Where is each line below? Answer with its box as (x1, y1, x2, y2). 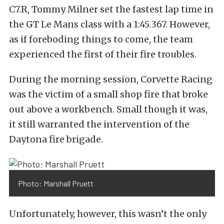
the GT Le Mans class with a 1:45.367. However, (9, 18, 210, 30)
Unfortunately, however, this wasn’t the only (9, 208, 206, 220)
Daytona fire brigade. (9, 133, 103, 145)
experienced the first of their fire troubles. (9, 48, 196, 60)
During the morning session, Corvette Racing (9, 73, 212, 85)
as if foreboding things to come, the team (9, 33, 193, 45)
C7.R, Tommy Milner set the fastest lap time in (9, 3, 213, 15)
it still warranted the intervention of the (9, 118, 189, 130)
